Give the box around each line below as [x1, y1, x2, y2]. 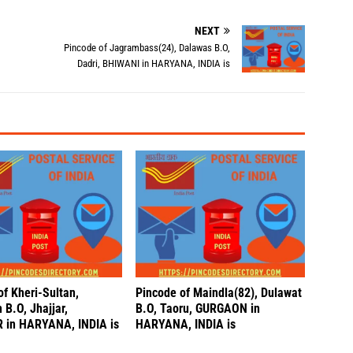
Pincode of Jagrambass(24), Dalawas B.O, [64, 42, 231, 54]
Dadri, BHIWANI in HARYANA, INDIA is [77, 58, 231, 69]
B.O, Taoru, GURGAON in [136, 301, 261, 317]
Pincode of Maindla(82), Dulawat [136, 285, 303, 301]
